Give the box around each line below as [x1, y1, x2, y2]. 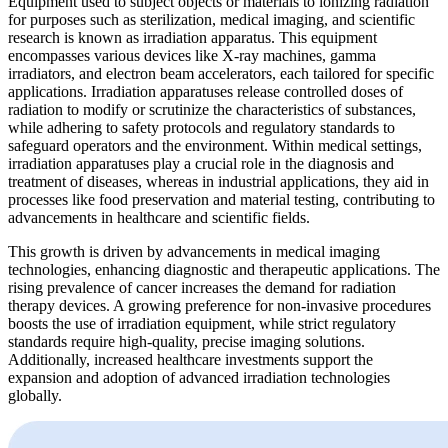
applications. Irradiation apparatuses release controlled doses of [8, 82, 403, 100]
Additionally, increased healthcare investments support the [8, 350, 373, 368]
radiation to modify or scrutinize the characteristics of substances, [8, 100, 416, 118]
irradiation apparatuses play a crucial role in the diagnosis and [8, 154, 394, 172]
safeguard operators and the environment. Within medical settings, [8, 136, 422, 154]
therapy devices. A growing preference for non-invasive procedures [8, 296, 431, 314]
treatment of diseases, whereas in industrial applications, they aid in [8, 172, 429, 190]
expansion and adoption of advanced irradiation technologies [8, 368, 390, 386]
